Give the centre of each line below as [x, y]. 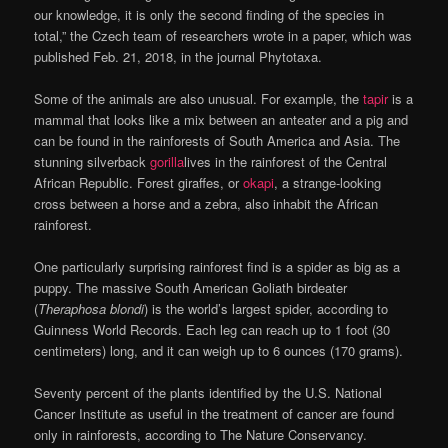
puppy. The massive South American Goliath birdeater [191, 288]
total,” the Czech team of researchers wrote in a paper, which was [223, 35]
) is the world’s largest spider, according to [266, 309]
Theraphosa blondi [91, 309]
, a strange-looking [328, 182]
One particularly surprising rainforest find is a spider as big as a [217, 267]
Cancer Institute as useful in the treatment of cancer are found [214, 414]
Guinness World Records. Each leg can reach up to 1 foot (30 [212, 330]
